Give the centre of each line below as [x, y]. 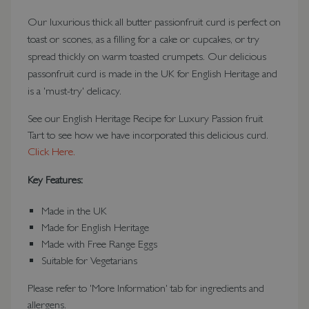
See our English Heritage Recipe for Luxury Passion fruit [145, 119]
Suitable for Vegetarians [89, 261]
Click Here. [53, 152]
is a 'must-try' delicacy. [74, 91]
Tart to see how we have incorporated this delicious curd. [148, 135]
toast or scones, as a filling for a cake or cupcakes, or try [143, 39]
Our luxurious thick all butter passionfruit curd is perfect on [154, 22]
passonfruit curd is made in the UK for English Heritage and [152, 74]
